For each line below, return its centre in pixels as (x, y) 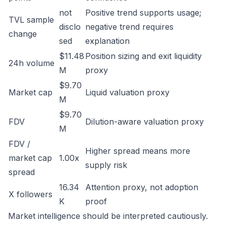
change (23, 34)
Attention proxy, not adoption (142, 187)
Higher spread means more (138, 151)
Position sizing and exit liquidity (144, 56)
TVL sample (31, 20)
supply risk (106, 165)
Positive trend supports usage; (143, 13)
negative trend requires (129, 27)
